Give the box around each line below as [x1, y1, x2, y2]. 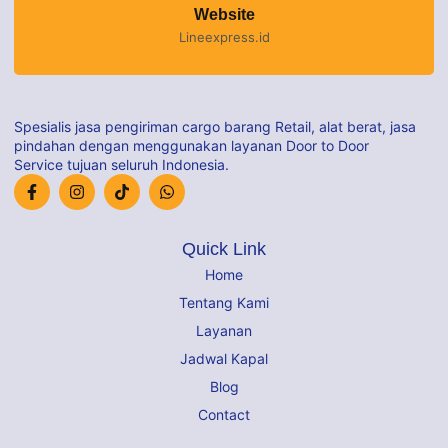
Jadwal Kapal [180, 349, 268, 367]
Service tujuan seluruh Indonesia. [14, 155, 229, 173]
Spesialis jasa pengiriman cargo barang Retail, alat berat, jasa [14, 117, 416, 135]
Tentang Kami [179, 293, 269, 311]
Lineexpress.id [178, 28, 270, 45]
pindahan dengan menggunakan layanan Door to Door [14, 136, 369, 154]
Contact [198, 405, 250, 423]
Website [193, 5, 255, 23]
